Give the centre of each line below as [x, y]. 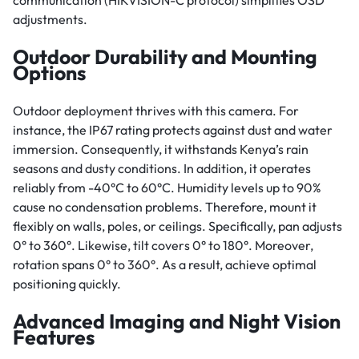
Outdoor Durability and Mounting [165, 57]
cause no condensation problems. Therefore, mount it [165, 207]
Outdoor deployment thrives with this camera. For [156, 111]
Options [49, 73]
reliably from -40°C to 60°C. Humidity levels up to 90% [167, 188]
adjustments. [50, 20]
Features [54, 338]
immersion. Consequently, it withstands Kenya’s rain [161, 149]
